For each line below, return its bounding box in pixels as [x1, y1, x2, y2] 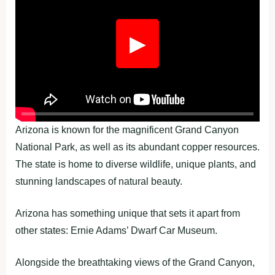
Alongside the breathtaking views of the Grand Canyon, [15, 257, 255, 268]
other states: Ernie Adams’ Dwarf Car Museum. [15, 225, 217, 236]
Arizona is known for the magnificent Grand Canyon [15, 124, 239, 135]
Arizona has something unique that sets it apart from [15, 207, 240, 219]
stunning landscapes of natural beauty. [15, 176, 182, 187]
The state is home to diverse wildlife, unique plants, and [15, 158, 256, 169]
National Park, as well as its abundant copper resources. [15, 141, 260, 152]
